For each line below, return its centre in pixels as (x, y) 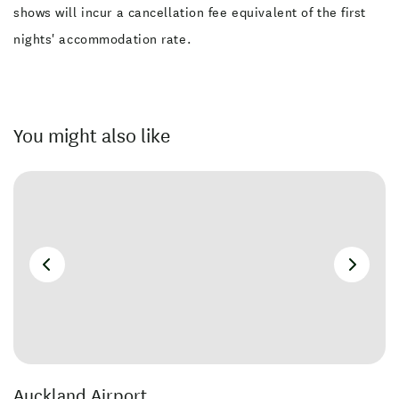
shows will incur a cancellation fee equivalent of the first (190, 12)
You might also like (92, 136)
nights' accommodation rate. (103, 39)
